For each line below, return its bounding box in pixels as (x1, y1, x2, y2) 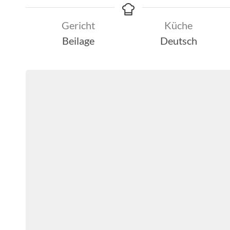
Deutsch (160, 34, 197, 47)
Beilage (62, 34, 94, 47)
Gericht (62, 18, 95, 31)
